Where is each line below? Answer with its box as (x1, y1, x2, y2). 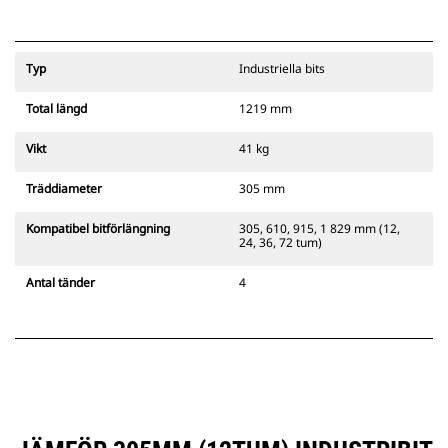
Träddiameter (26, 180, 102, 198)
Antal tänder (26, 274, 95, 292)
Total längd (26, 100, 87, 118)
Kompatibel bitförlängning (26, 220, 170, 238)
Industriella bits (239, 60, 325, 78)
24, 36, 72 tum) (239, 234, 322, 252)
